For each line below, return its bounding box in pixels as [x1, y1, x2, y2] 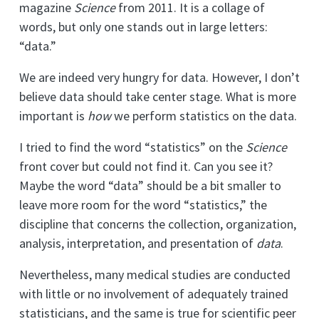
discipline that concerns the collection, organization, [19, 216, 296, 233]
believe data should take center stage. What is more [19, 88, 296, 105]
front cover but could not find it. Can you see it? [19, 158, 273, 175]
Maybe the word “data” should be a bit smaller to [19, 177, 281, 194]
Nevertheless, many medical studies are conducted [19, 266, 291, 283]
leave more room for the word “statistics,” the [19, 197, 267, 214]
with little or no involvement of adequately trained [19, 286, 288, 303]
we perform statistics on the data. [111, 108, 297, 125]
